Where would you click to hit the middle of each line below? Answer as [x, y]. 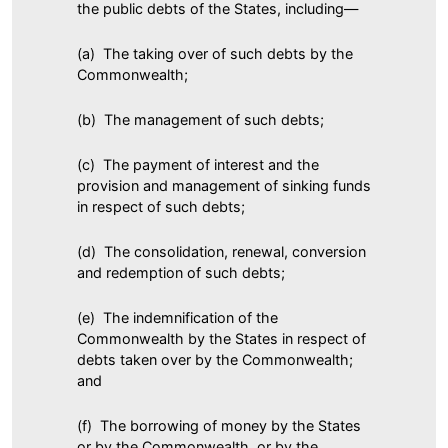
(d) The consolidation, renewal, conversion [221, 251]
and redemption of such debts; [181, 272]
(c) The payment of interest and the [198, 164]
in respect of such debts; [161, 206]
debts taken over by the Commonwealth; [215, 359]
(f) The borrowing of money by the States [219, 425]
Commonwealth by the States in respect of [221, 338]
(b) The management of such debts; [200, 119]
